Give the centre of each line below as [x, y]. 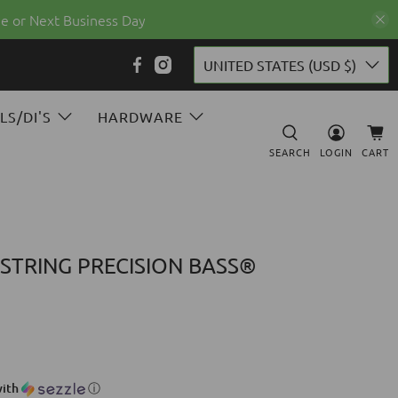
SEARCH [290, 151]
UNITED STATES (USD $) [280, 65]
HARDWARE [140, 116]
